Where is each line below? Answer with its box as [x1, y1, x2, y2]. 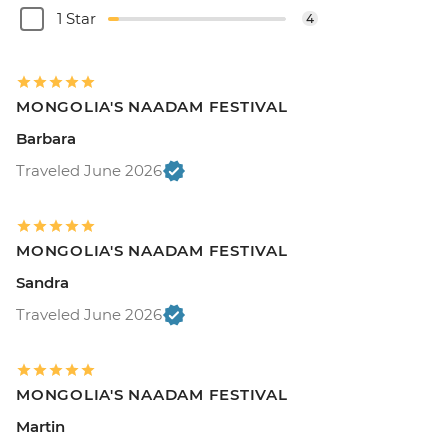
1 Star [56, 9, 96, 29]
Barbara [16, 129, 76, 149]
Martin [16, 417, 65, 437]
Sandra [16, 273, 69, 293]
